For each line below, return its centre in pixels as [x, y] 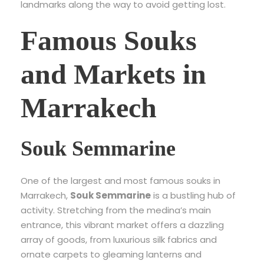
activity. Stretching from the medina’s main [116, 210]
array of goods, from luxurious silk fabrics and [119, 239]
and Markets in [113, 74]
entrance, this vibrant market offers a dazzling [122, 225]
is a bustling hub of [193, 195]
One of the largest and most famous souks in [121, 180]
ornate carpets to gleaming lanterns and [111, 254]
